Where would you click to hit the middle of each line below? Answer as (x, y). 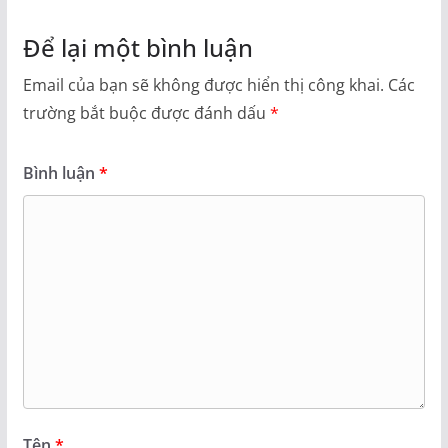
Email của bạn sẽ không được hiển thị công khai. (203, 85)
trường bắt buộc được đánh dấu (146, 113)
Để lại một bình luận (137, 48)
